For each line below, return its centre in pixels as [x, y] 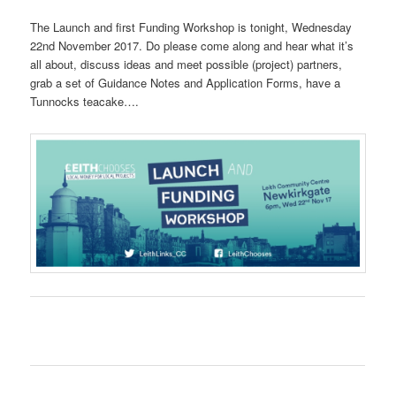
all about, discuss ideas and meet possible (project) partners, [187, 65]
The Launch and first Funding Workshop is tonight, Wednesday [191, 27]
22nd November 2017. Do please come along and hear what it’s [192, 46]
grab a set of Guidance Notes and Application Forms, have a [186, 83]
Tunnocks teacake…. [85, 102]
